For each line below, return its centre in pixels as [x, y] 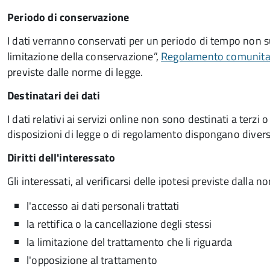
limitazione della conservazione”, [84, 56]
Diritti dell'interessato [61, 158]
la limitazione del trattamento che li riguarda [130, 242]
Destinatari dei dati [54, 96]
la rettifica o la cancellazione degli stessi [119, 224]
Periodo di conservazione [68, 17]
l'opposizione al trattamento [92, 260]
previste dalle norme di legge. [75, 72]
